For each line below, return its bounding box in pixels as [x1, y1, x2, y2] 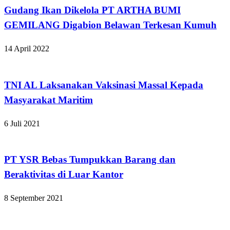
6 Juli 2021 [4, 119, 40, 128]
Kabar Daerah [4, 131, 50, 141]
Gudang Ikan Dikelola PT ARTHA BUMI [4, 5, 181, 16]
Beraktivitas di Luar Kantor [4, 169, 123, 180]
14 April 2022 [4, 44, 49, 53]
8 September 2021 [4, 193, 63, 202]
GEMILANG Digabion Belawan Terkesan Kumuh [4, 20, 217, 31]
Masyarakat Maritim [4, 94, 93, 105]
